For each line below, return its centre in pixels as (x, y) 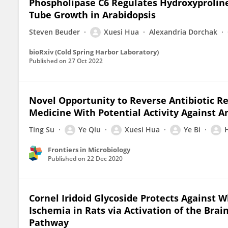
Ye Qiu (90, 130)
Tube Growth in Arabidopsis (92, 15)
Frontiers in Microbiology (89, 150)
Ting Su (42, 130)
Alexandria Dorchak (183, 32)
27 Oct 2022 (85, 61)
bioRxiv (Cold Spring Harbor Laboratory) (94, 52)
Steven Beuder (54, 32)
